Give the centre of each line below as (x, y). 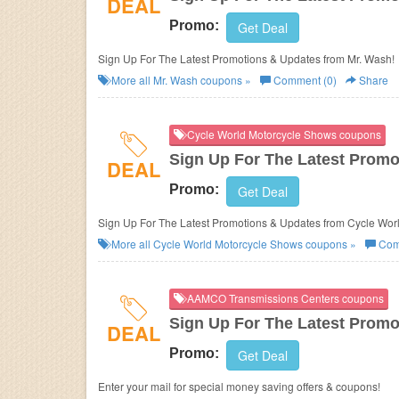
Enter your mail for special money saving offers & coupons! (303, 386)
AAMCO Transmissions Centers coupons (284, 298)
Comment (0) (304, 80)
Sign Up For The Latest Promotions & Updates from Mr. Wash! (246, 58)
